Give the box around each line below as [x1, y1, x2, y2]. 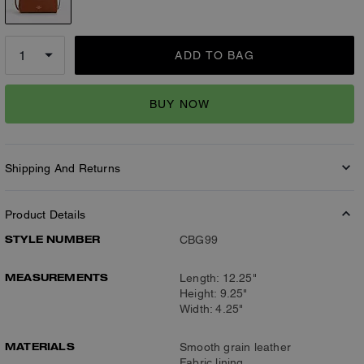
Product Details [5, 208, 85, 221]
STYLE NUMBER [5, 232, 101, 245]
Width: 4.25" [180, 302, 244, 315]
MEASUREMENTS [5, 271, 109, 284]
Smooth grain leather [180, 340, 291, 353]
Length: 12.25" [180, 271, 257, 284]
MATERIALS [5, 340, 75, 353]
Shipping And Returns [5, 162, 120, 175]
